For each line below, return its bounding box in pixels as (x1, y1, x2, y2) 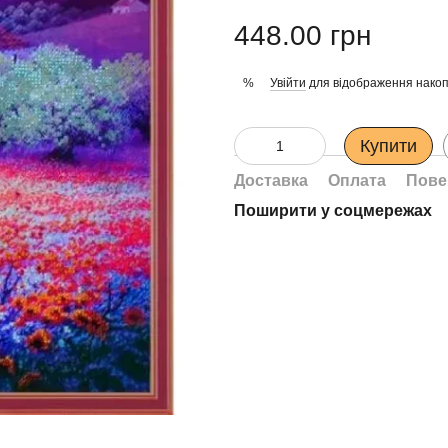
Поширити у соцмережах (234, 202, 432, 219)
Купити (360, 136, 417, 156)
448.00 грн (234, 20, 371, 51)
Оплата (328, 172, 386, 189)
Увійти (270, 75, 306, 90)
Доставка (234, 172, 308, 189)
